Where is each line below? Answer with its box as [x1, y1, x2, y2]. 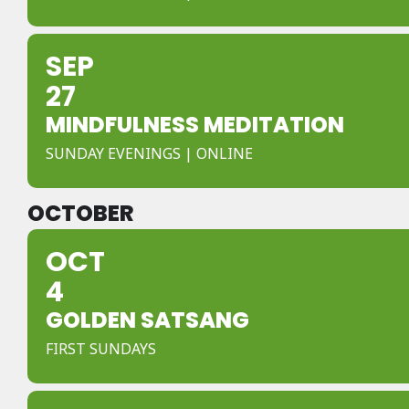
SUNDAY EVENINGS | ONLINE [46, 143, 253, 163]
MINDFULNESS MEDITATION [46, 110, 344, 140]
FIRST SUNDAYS [46, 339, 156, 359]
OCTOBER [27, 198, 134, 228]
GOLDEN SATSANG [46, 305, 249, 335]
